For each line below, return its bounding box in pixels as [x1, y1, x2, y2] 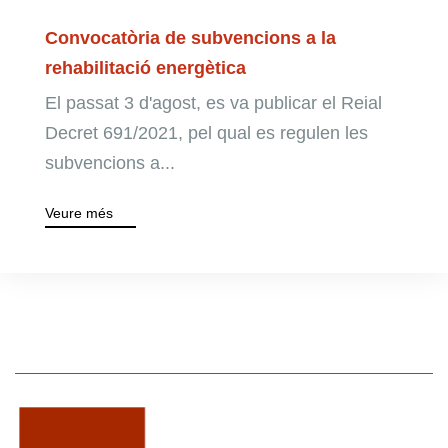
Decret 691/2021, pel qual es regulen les [44, 122, 368, 143]
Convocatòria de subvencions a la [44, 27, 336, 48]
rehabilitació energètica [44, 57, 246, 78]
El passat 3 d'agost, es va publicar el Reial [44, 92, 382, 113]
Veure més [44, 204, 113, 221]
